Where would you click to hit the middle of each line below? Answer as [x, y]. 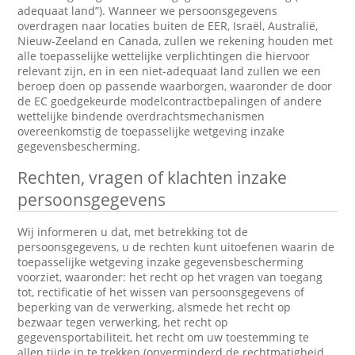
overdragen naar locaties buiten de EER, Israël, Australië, [168, 26]
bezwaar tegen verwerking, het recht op [123, 322]
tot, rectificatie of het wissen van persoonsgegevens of [161, 292]
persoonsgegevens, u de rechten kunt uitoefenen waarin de [176, 247]
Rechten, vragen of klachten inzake [153, 177]
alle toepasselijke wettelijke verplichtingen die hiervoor [164, 56]
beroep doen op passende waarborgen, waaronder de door [175, 86]
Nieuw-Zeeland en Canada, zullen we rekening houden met [176, 41]
